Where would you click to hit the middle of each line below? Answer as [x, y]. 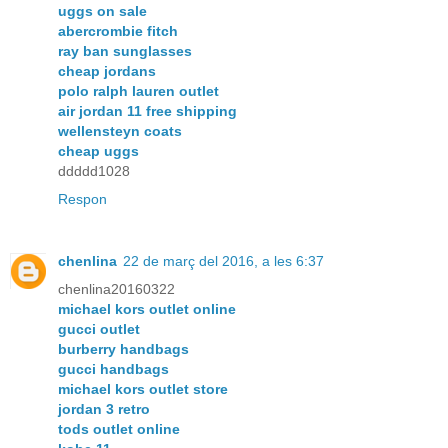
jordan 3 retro [104, 408]
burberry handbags [123, 348]
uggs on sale [102, 10]
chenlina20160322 [116, 288]
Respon [82, 198]
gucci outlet [99, 328]
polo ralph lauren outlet [138, 90]
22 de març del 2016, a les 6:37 [223, 260]
